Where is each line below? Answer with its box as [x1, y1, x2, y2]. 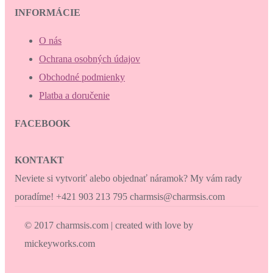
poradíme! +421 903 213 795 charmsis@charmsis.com [15, 191, 225, 202]
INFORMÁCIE [15, 7, 80, 18]
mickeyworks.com [24, 238, 95, 249]
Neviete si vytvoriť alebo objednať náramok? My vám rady [15, 172, 242, 183]
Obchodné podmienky [39, 71, 125, 82]
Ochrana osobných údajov [39, 53, 140, 64]
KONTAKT [15, 154, 64, 165]
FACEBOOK [15, 118, 70, 129]
